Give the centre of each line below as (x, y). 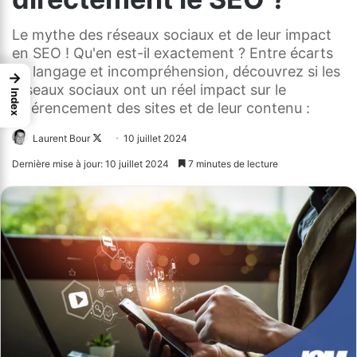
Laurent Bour (61, 138)
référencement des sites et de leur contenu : (161, 108)
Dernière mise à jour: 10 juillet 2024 (90, 163)
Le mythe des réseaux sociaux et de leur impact (172, 34)
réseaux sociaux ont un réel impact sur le (149, 89)
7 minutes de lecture (232, 163)
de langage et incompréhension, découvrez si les (176, 71)
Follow (117, 138)
